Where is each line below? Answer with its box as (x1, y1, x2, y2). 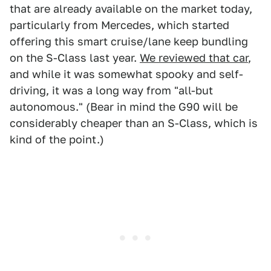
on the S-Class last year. (10, 51, 140, 64)
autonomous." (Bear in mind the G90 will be (10, 100, 238, 113)
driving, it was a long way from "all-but (10, 84, 213, 97)
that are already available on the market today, (10, 2, 252, 15)
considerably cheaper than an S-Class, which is (10, 117, 258, 129)
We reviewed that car (140, 51, 248, 64)
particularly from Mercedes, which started (10, 19, 229, 31)
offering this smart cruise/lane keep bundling (10, 35, 248, 48)
